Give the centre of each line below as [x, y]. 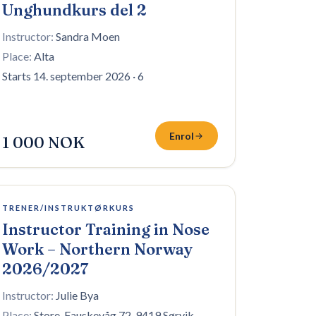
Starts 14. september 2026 [66, 76]
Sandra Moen [88, 36]
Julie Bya [77, 295]
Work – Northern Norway [98, 249]
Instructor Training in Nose [106, 229]
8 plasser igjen [30, 203]
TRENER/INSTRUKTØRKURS [68, 208]
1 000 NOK [43, 142]
